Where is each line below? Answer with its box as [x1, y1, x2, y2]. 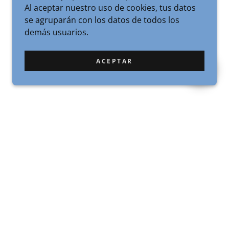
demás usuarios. [25, 27, 88, 38]
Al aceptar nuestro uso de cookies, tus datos [25, 2, 196, 13]
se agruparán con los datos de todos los [25, 14, 179, 26]
